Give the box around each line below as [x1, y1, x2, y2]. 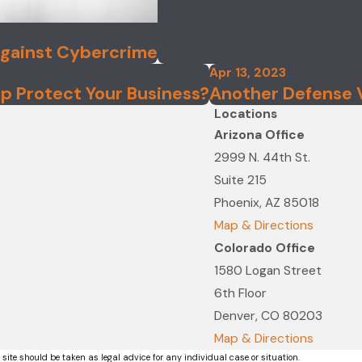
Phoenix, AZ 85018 [214, 195, 319, 212]
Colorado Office [214, 240, 315, 257]
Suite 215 [214, 172, 267, 189]
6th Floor [214, 285, 267, 302]
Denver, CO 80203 [214, 308, 322, 325]
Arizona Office [214, 127, 305, 144]
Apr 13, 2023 [209, 65, 286, 82]
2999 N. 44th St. [214, 149, 310, 166]
